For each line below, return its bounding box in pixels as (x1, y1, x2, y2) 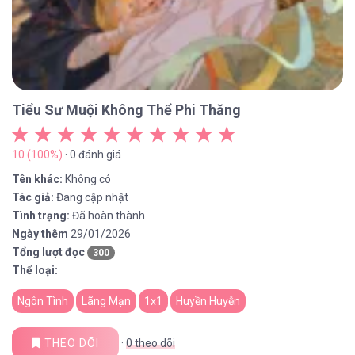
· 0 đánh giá (63, 148, 121, 161)
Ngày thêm (12, 227, 68, 240)
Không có (65, 173, 111, 185)
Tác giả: (12, 191, 54, 204)
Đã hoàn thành (72, 209, 145, 222)
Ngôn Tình (17, 295, 68, 307)
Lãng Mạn (82, 295, 131, 307)
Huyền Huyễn (176, 295, 240, 307)
